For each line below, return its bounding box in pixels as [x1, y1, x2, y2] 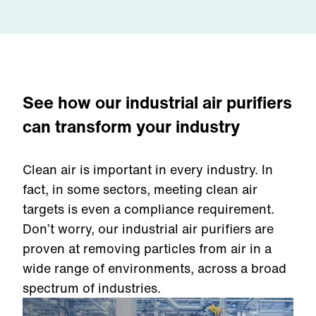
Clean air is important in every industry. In [23, 160, 273, 178]
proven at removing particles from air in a [23, 239, 272, 257]
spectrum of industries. [23, 279, 161, 297]
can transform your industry [23, 114, 240, 139]
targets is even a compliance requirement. [23, 200, 274, 218]
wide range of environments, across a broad [23, 259, 286, 277]
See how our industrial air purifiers [23, 90, 292, 115]
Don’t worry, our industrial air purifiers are [23, 219, 274, 238]
